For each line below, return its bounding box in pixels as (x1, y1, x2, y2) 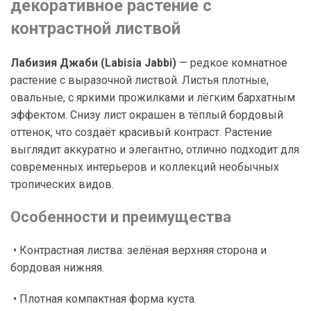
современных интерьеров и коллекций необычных (10, 160, 279, 174)
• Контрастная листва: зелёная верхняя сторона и (13, 244, 267, 257)
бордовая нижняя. (10, 261, 104, 274)
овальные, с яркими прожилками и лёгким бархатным (10, 91, 295, 104)
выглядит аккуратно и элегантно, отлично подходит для (10, 143, 299, 156)
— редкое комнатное (176, 56, 287, 69)
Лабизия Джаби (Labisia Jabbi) (10, 56, 176, 69)
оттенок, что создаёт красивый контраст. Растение (10, 126, 272, 139)
